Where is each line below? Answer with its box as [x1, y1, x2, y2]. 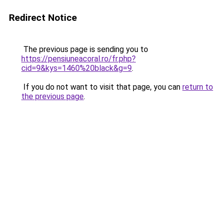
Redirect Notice [9, 12, 77, 23]
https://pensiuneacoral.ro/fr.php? [21, 54, 136, 63]
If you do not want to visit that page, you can [21, 82, 182, 92]
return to [182, 82, 213, 92]
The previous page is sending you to [21, 45, 148, 54]
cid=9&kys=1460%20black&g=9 [21, 63, 132, 73]
